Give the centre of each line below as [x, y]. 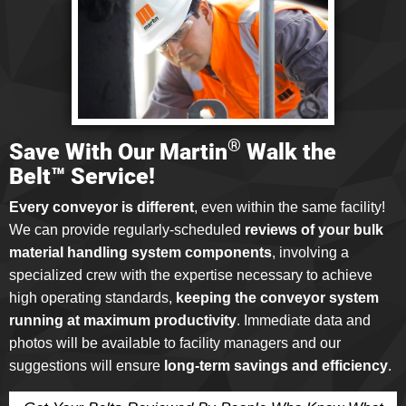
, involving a [310, 252]
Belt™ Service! [82, 176]
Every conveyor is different [101, 207]
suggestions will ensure [85, 365]
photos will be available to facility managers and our [175, 343]
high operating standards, [92, 297]
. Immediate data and [304, 320]
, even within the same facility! [290, 207]
